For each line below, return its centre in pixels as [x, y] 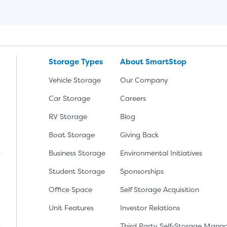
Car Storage [69, 98]
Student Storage [77, 171]
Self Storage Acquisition [160, 189]
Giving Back [140, 135]
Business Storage [77, 153]
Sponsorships [142, 171]
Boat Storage [72, 135]
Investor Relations [150, 207]
